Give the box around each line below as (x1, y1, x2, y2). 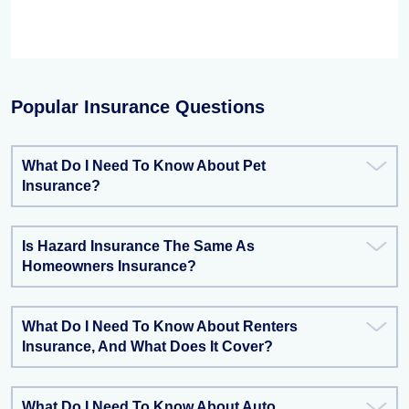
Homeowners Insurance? (22, 258, 196, 274)
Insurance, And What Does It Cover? (22, 339, 273, 354)
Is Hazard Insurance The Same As (22, 238, 255, 254)
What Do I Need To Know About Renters (22, 319, 298, 334)
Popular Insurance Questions (11, 97, 265, 117)
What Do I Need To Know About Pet (22, 158, 266, 173)
